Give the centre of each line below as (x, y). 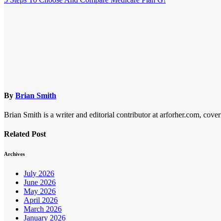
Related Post (25, 134)
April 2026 (41, 200)
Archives (14, 154)
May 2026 (40, 191)
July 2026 (39, 174)
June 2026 (40, 183)
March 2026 (43, 209)
